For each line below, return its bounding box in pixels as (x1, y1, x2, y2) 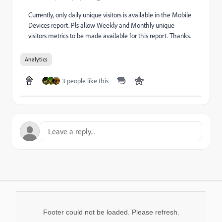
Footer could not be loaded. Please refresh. (43, 208, 179, 216)
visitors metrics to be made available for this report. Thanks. (28, 31, 191, 40)
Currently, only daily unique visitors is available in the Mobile (28, 10, 191, 19)
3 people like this (62, 76, 109, 85)
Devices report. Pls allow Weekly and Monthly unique (28, 21, 174, 30)
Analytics (25, 55, 48, 63)
